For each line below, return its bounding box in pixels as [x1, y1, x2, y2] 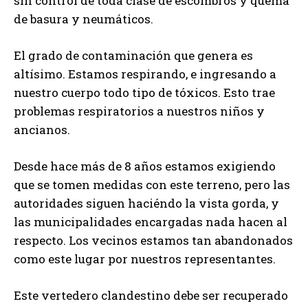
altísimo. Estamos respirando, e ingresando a [14, 66, 276, 82]
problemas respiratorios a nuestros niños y [14, 103, 265, 120]
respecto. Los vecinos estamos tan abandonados [14, 232, 293, 249]
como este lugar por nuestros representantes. [14, 251, 276, 267]
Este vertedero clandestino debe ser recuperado [14, 287, 288, 304]
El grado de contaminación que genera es [14, 47, 253, 64]
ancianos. [14, 122, 70, 138]
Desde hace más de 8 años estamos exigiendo [14, 158, 276, 175]
